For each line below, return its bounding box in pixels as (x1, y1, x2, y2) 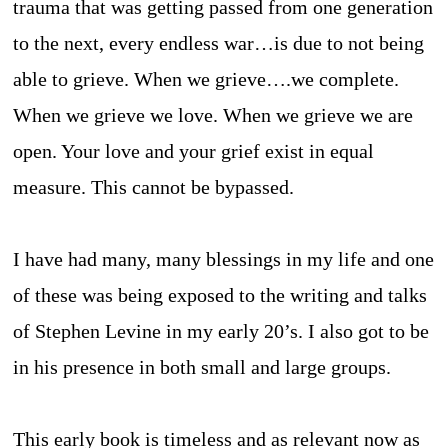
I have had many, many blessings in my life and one (13, 247, 435, 270)
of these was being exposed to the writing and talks (13, 283, 428, 306)
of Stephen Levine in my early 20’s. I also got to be (13, 319, 430, 342)
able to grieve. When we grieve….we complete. (13, 67, 400, 90)
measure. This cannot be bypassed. (13, 175, 295, 198)
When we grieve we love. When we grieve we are (13, 103, 414, 126)
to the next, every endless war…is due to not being (13, 31, 425, 54)
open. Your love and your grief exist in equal (13, 139, 375, 162)
